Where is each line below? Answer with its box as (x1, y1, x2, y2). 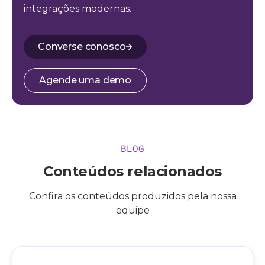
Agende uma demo (39, 75, 132, 86)
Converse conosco (38, 41, 126, 52)
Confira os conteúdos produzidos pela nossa (28, 190, 237, 202)
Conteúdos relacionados (43, 163, 222, 180)
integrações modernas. (24, 3, 131, 14)
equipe (115, 205, 150, 216)
